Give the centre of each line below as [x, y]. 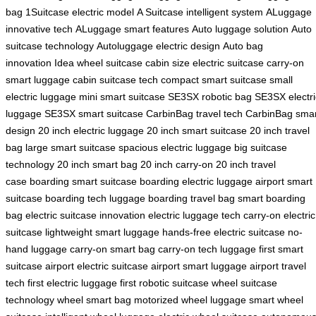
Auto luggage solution [240, 29]
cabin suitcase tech [115, 80]
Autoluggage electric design [158, 46]
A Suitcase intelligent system [200, 12]
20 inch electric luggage [91, 131]
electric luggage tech [194, 215]
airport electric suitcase [97, 266]
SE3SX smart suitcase [94, 114]
